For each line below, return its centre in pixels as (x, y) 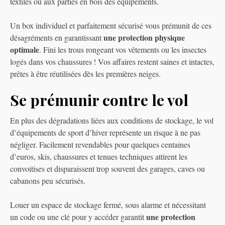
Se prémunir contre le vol (99, 100)
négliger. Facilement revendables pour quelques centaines (100, 145)
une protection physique (144, 38)
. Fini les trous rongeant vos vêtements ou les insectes (123, 50)
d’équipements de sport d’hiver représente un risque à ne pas (105, 133)
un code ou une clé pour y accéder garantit (78, 217)
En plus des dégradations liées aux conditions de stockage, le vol (112, 121)
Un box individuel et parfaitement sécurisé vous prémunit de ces (111, 26)
